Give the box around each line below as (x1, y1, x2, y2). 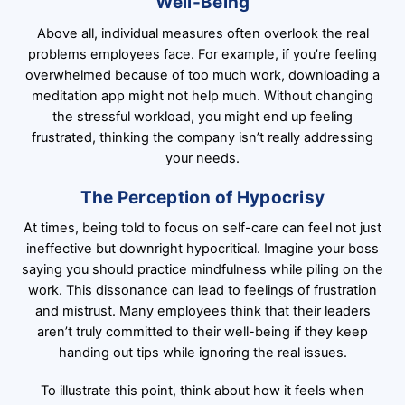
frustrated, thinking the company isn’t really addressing (32, 128, 373, 146)
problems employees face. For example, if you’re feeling (28, 45, 377, 62)
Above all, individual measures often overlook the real (36, 24, 369, 42)
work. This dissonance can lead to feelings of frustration (28, 282, 377, 299)
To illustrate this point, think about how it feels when (41, 382, 364, 400)
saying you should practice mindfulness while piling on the (22, 261, 383, 278)
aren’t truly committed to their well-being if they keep (37, 324, 368, 341)
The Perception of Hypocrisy (80, 186, 325, 208)
